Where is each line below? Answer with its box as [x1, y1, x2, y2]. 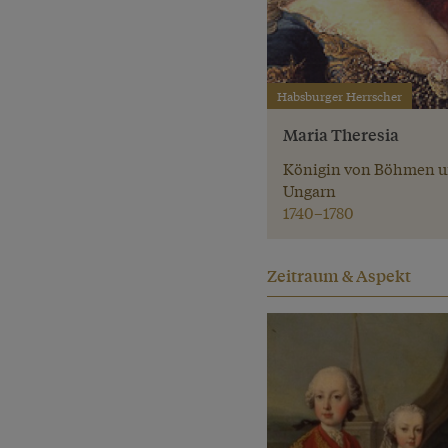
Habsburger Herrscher [276, 87, 402, 106]
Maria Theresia [283, 123, 400, 147]
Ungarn [283, 179, 337, 202]
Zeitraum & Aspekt [267, 264, 412, 288]
